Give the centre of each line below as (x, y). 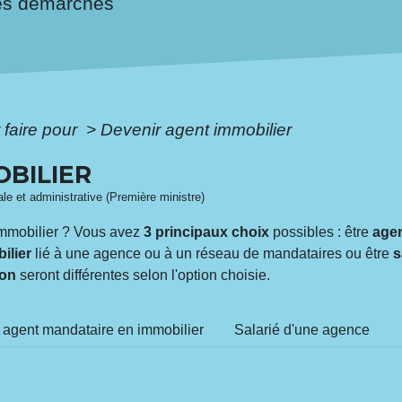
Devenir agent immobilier (197, 129)
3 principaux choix (207, 232)
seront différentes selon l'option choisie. (144, 275)
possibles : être (321, 232)
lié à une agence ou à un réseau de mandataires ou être (213, 253)
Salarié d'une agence (302, 329)
